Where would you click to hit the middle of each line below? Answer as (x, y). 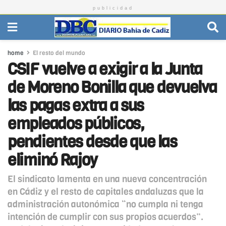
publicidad (113, 8)
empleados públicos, (76, 124)
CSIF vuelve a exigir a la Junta (105, 69)
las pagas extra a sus (76, 105)
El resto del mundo (59, 53)
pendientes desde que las (92, 142)
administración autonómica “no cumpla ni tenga (105, 205)
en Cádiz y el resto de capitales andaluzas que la (106, 192)
